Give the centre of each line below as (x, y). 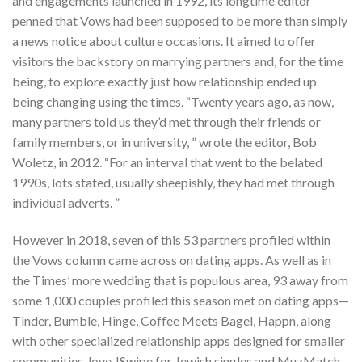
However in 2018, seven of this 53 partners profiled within (171, 239)
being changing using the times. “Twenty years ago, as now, (173, 101)
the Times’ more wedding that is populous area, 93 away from (180, 280)
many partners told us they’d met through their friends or (166, 121)
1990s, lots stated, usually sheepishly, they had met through (173, 182)
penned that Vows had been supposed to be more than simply (180, 20)
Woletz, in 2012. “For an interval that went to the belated (167, 162)
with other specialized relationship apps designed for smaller (179, 340)
